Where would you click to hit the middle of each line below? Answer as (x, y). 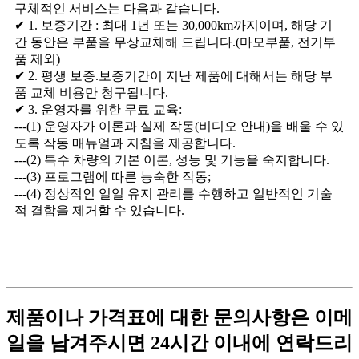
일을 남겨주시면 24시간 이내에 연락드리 (179, 343)
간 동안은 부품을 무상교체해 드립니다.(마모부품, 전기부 (175, 42)
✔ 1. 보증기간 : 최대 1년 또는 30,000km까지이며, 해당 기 (173, 26)
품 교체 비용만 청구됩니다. (91, 93)
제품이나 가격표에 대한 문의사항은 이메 (179, 318)
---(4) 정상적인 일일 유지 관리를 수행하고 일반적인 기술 (173, 194)
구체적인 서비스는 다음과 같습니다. (117, 9)
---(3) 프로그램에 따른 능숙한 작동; (113, 177)
